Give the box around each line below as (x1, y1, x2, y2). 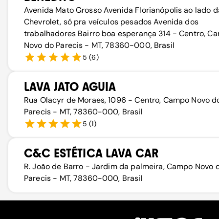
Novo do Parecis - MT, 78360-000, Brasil (24, 40, 175, 50)
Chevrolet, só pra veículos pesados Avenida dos (24, 17, 198, 27)
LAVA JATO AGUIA (24, 80, 116, 94)
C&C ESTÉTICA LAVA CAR (24, 146, 159, 160)
